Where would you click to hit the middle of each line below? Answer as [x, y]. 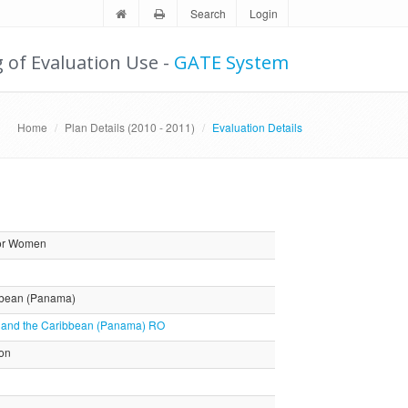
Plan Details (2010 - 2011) [130, 127]
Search [209, 13]
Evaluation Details [258, 127]
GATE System [232, 62]
